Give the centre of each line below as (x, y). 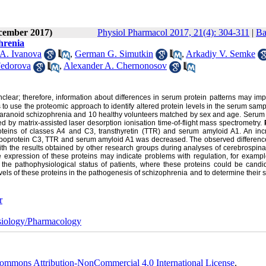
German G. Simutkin (114, 54)
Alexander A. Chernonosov (115, 66)
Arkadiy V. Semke (221, 54)
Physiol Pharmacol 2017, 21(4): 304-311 (173, 32)
